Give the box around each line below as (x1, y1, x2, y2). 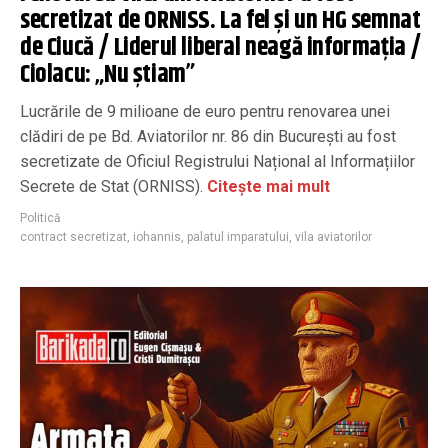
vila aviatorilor (295, 230, 372, 244)
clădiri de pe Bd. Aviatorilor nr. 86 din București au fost (20, 127, 396, 146)
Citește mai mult (207, 177, 330, 196)
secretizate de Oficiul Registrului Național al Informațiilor (20, 152, 415, 171)
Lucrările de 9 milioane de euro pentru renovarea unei (20, 102, 390, 121)
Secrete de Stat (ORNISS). (20, 177, 207, 196)
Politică (20, 211, 61, 225)
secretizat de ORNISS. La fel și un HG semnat (20, 2, 421, 40)
